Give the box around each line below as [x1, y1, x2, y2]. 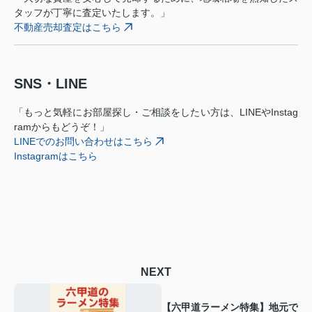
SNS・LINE [14, 75, 87, 91]
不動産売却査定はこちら [14, 21, 121, 33]
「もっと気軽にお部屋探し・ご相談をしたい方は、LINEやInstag [14, 106, 298, 118]
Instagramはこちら [14, 150, 97, 162]
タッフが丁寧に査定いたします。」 [14, 6, 170, 18]
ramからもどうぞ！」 [14, 120, 109, 132]
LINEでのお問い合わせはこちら [14, 135, 153, 147]
